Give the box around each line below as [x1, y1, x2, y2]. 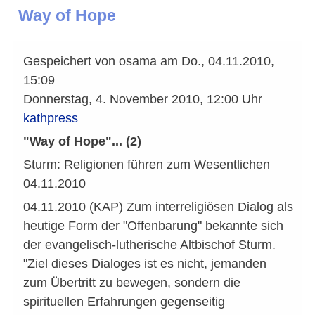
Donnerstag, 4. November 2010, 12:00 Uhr [23, 91, 262, 106]
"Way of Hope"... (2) [23, 134, 141, 148]
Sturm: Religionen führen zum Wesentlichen [23, 157, 270, 172]
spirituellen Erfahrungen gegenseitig [23, 294, 225, 309]
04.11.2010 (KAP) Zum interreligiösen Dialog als [23, 199, 293, 214]
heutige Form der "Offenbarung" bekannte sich [23, 218, 283, 233]
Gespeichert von [23, 53, 119, 68]
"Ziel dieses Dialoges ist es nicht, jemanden [23, 256, 266, 271]
